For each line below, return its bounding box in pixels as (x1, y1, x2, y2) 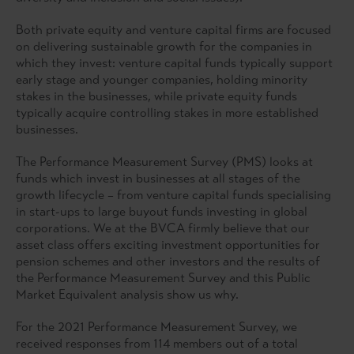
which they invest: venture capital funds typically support (16, 55, 333, 71)
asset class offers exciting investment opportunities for (16, 237, 320, 253)
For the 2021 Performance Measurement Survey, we (16, 319, 297, 335)
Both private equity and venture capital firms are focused (16, 22, 331, 38)
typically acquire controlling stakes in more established (16, 105, 318, 121)
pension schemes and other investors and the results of (16, 254, 320, 269)
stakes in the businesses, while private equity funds (16, 88, 297, 104)
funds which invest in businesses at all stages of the (16, 171, 300, 186)
